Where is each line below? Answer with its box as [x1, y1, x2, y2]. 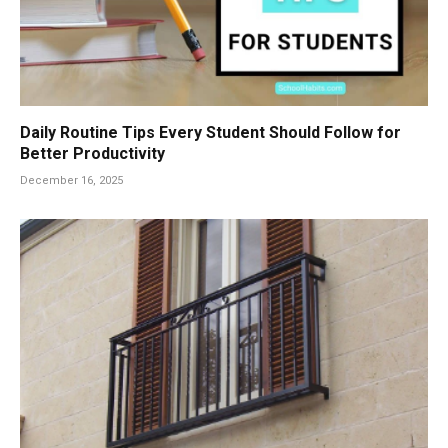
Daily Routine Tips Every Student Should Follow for [20, 123, 401, 143]
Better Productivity [20, 144, 165, 164]
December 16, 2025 [20, 174, 123, 188]
